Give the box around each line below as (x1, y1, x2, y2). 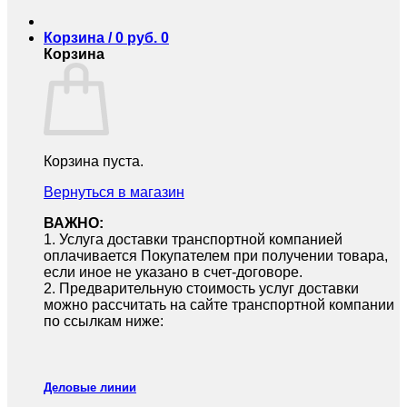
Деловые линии (44, 381, 136, 395)
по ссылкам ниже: (44, 313, 164, 329)
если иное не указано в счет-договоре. (44, 264, 303, 280)
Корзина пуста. (44, 154, 144, 169)
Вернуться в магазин (44, 184, 184, 200)
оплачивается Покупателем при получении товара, (44, 248, 388, 263)
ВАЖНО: (44, 215, 104, 231)
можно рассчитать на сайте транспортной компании (44, 297, 394, 313)
